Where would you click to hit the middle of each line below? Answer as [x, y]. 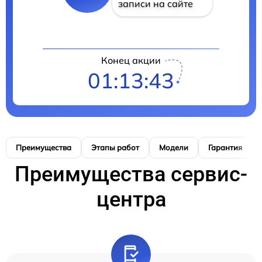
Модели [174, 148]
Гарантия [225, 148]
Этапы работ [115, 148]
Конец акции [131, 61]
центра [131, 200]
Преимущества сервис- [131, 175]
